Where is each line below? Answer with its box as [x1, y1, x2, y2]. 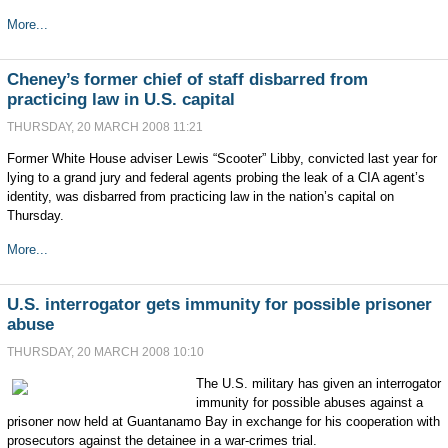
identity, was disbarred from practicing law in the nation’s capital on [6, 189, 394, 204]
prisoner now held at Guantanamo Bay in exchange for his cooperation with [6, 414, 440, 429]
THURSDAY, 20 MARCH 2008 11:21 [6, 120, 203, 134]
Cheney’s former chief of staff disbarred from [6, 70, 368, 89]
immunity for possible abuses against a [195, 395, 423, 410]
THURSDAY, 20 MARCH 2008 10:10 [6, 345, 204, 359]
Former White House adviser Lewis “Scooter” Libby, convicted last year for [6, 151, 437, 166]
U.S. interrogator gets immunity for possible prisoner [6, 295, 432, 314]
